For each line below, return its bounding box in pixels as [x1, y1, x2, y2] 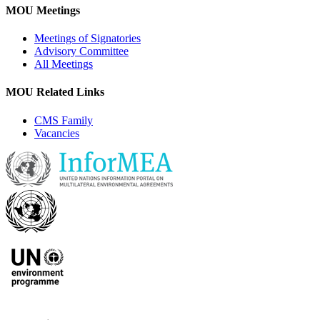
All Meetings [34, 58, 93, 71]
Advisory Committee [34, 45, 129, 58]
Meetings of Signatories [34, 32, 141, 45]
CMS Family [34, 114, 93, 126]
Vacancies [34, 126, 79, 139]
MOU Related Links [6, 86, 104, 99]
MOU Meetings [6, 4, 80, 16]
